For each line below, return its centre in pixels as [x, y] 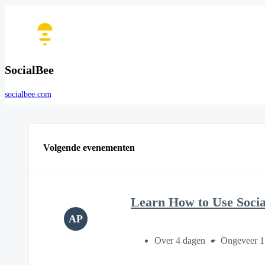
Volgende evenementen [89, 148]
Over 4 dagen [181, 240]
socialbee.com [28, 94]
